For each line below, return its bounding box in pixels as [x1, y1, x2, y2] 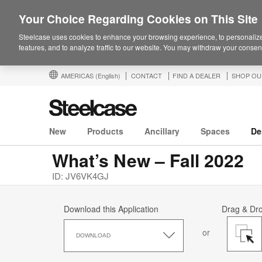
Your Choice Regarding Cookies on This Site [19, 11, 258, 27]
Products [87, 125, 123, 137]
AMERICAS [61, 71, 95, 80]
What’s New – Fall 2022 [52, 147, 244, 173]
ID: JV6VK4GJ [52, 170, 109, 182]
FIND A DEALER [173, 71, 220, 80]
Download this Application [64, 203, 158, 215]
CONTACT [131, 71, 162, 80]
